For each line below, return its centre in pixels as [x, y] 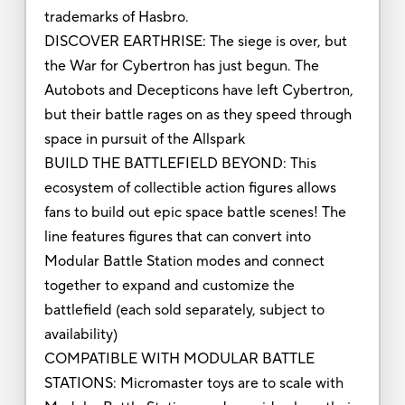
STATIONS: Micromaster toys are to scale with [193, 383]
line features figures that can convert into [177, 236]
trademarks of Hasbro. [116, 17]
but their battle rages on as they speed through [198, 114]
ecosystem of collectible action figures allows [190, 188]
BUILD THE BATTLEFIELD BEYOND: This [180, 163]
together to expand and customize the [169, 285]
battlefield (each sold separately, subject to [184, 310]
